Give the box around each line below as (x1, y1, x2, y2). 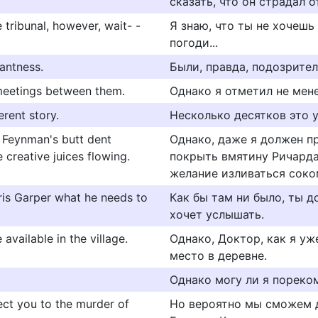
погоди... (170, 35, 218, 50)
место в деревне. (170, 248, 267, 263)
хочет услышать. (170, 207, 264, 221)
